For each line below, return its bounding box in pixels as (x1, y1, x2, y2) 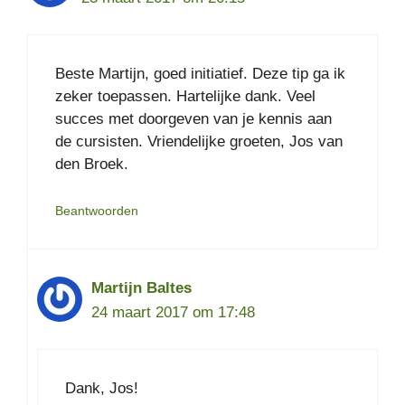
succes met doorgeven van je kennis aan (55, 110, 332, 128)
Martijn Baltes (91, 278, 192, 297)
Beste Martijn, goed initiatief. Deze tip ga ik (55, 65, 345, 83)
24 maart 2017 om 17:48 (91, 303, 255, 321)
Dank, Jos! (65, 380, 138, 398)
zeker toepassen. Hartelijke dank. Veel (55, 88, 316, 106)
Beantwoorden (55, 202, 138, 218)
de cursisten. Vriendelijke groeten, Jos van (55, 133, 343, 151)
